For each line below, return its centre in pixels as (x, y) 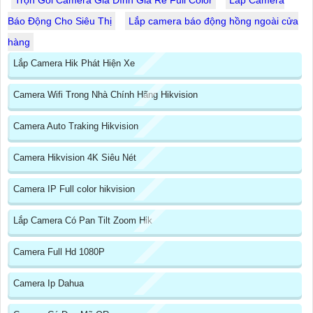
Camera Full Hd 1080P (59, 252)
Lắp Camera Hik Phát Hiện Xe (74, 64)
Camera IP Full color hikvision (74, 189)
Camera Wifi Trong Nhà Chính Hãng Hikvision (105, 95)
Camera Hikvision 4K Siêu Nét (75, 158)
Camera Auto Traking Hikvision (76, 126)
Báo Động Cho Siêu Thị (60, 21)
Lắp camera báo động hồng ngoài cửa (213, 21)
